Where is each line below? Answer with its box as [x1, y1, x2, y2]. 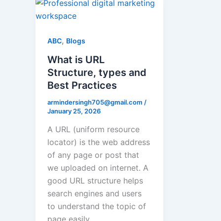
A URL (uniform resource [47, 124, 140, 135]
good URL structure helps [47, 176, 143, 186]
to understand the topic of [47, 201, 146, 212]
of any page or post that [47, 150, 139, 160]
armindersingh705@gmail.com [47, 98, 144, 106]
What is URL [47, 53, 105, 66]
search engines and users [47, 188, 142, 199]
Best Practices [47, 79, 117, 91]
